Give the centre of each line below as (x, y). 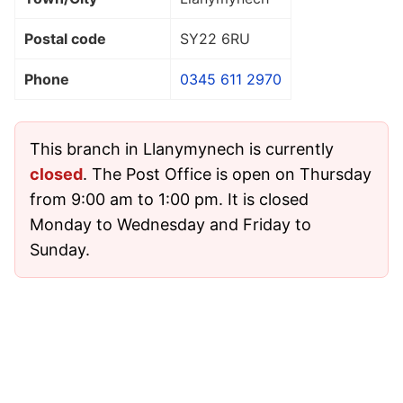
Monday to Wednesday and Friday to (170, 224)
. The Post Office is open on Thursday (227, 174)
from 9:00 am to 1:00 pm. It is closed (169, 199)
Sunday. (60, 249)
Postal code (65, 38)
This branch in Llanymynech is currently (182, 148)
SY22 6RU (215, 38)
